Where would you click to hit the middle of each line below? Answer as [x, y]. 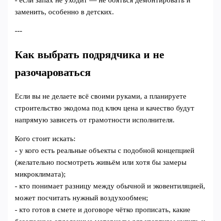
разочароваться [53, 72]
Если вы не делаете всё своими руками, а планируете [101, 96]
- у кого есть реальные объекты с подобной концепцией [105, 151]
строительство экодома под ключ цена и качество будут [105, 108]
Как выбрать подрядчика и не [90, 55]
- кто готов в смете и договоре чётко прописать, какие [103, 210]
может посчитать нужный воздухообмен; [82, 198]
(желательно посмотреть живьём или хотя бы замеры [101, 163]
